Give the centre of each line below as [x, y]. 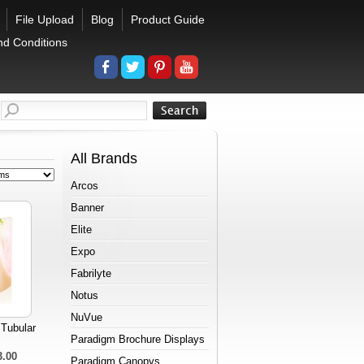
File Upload [45, 19]
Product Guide [168, 19]
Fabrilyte [91, 273]
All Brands [104, 158]
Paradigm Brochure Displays [138, 339]
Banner [87, 208]
